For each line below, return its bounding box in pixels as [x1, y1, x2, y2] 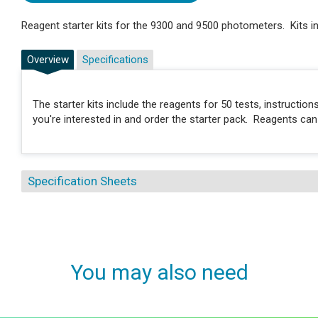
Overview [26, 53, 69, 66]
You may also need [70, 260, 248, 285]
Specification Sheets [27, 174, 137, 189]
